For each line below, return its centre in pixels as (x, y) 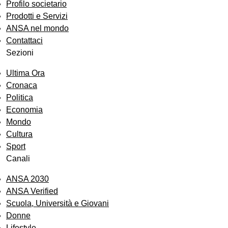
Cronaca (22, 85)
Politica (20, 98)
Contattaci (24, 41)
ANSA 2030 (27, 179)
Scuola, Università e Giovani (58, 204)
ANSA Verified (32, 191)
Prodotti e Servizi (37, 16)
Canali (18, 159)
